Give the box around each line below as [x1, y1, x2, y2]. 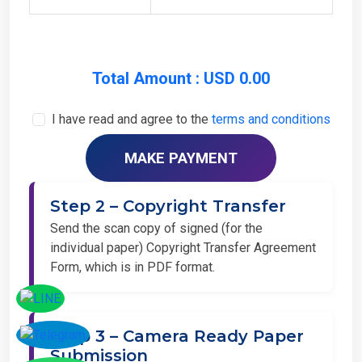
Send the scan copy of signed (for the [50, 212, 263, 228]
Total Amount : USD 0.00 [92, 60, 270, 80]
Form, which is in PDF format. [50, 250, 215, 267]
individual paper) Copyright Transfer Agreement [50, 231, 316, 247]
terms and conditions [211, 103, 330, 119]
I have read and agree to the [51, 103, 212, 119]
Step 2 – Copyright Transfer [50, 187, 286, 208]
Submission [50, 337, 148, 357]
